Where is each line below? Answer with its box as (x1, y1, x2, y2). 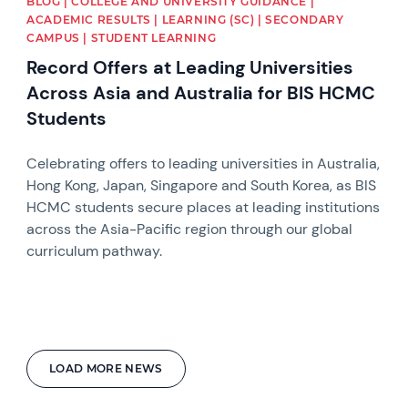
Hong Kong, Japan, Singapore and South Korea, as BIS (26, 175, 377, 195)
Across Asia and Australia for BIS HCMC (26, 80, 376, 105)
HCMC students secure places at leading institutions (26, 197, 381, 217)
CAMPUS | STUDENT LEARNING (26, 30, 217, 45)
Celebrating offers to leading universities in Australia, (26, 153, 381, 173)
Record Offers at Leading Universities (26, 55, 354, 79)
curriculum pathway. (26, 240, 163, 260)
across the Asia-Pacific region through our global (26, 219, 353, 239)
